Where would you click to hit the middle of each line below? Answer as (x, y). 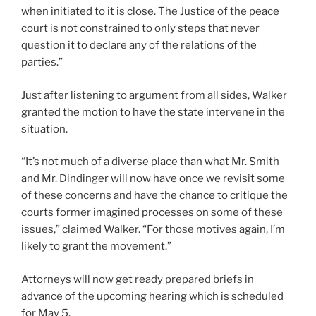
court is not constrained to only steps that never (140, 29)
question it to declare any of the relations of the (139, 45)
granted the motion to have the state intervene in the (153, 112)
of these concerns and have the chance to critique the (154, 196)
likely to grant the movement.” (96, 247)
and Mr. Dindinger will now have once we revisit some (153, 179)
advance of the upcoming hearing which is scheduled (152, 296)
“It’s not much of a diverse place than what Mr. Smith (150, 162)
